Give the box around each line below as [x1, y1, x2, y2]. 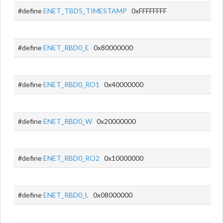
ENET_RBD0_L [43, 191, 89, 199]
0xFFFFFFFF [127, 6, 167, 15]
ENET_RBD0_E [43, 43, 89, 52]
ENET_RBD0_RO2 [43, 154, 100, 162]
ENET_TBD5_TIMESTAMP [43, 6, 127, 15]
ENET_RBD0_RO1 [43, 80, 100, 89]
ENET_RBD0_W [43, 117, 92, 125]
